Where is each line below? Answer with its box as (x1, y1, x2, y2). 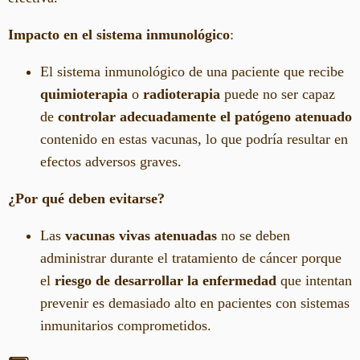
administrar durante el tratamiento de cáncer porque (40, 249, 342, 266)
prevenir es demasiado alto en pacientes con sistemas (40, 294, 350, 311)
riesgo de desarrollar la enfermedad (55, 272, 276, 288)
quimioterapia (40, 85, 128, 102)
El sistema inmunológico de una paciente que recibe (40, 63, 344, 80)
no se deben (217, 227, 290, 243)
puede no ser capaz (220, 85, 335, 102)
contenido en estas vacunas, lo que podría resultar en (40, 130, 348, 147)
